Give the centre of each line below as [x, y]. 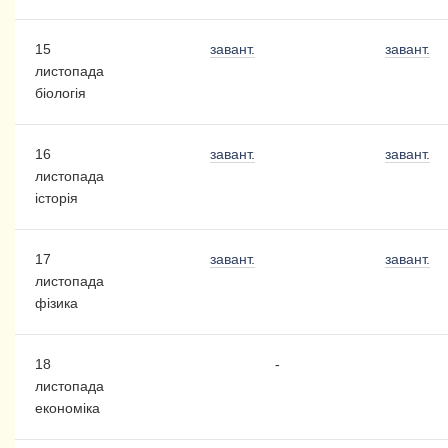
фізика [56, 303]
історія [56, 198]
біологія [60, 93]
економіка [67, 408]
